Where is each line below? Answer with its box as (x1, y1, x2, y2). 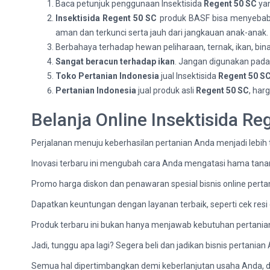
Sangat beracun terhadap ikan (55, 57, 175, 66)
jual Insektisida (159, 71, 218, 81)
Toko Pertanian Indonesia (55, 71, 159, 81)
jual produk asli (136, 86, 196, 95)
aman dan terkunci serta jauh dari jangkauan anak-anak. (55, 28, 268, 37)
